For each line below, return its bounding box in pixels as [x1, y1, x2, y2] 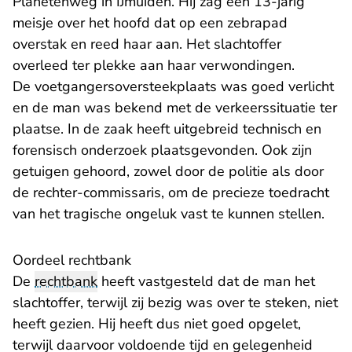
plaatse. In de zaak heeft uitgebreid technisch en [13, 119, 321, 139]
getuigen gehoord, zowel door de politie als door [13, 162, 324, 181]
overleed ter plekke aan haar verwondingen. [13, 56, 295, 75]
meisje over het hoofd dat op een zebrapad [13, 13, 288, 33]
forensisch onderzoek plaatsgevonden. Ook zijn [13, 141, 312, 160]
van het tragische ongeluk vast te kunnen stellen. [13, 204, 324, 224]
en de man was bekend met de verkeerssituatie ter [13, 98, 337, 118]
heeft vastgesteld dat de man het [97, 272, 315, 291]
